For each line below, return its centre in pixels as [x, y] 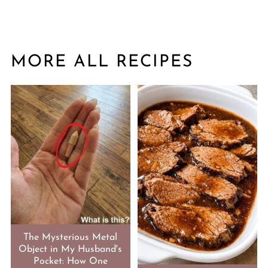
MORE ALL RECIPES [102, 62]
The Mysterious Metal [71, 238]
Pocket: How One [70, 262]
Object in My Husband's [71, 250]
